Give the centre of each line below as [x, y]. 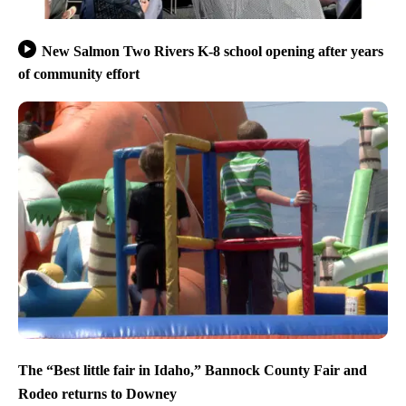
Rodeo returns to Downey [97, 393]
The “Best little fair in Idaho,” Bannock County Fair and [193, 371]
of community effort [79, 74]
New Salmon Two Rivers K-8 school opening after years [212, 51]
